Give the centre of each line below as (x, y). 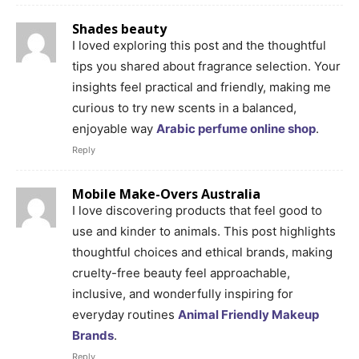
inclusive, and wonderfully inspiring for (183, 293)
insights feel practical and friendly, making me (202, 87)
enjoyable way (114, 128)
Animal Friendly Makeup (248, 314)
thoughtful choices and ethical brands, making (202, 252)
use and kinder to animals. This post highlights (204, 231)
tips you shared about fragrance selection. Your (206, 66)
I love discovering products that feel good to (197, 210)
